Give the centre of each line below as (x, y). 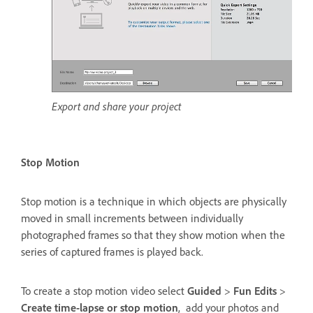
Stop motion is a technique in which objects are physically (154, 202)
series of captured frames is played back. (112, 252)
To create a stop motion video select (104, 291)
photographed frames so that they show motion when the (153, 235)
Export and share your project (116, 107)
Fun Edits (255, 291)
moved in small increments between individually (132, 218)
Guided (204, 291)
